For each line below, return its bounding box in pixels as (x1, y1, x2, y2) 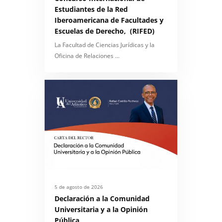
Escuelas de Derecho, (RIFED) (55, 26, 155, 36)
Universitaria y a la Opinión (55, 205, 148, 215)
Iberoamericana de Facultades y (55, 15, 164, 25)
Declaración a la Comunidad (55, 194, 150, 204)
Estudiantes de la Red (55, 4, 128, 14)
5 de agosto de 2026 (55, 183, 103, 191)
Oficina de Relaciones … (55, 51, 119, 60)
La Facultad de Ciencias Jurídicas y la (55, 40, 155, 49)
